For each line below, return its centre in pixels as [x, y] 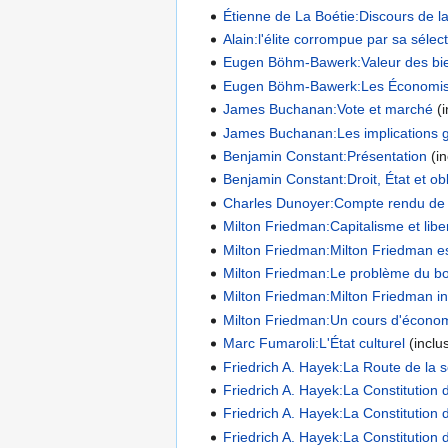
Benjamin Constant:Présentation [325, 156]
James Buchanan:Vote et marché [328, 109]
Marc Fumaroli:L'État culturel [314, 343]
